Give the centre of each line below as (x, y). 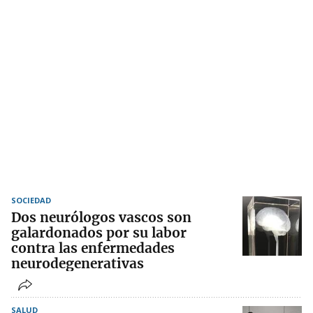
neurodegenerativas (78, 264)
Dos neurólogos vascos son (101, 218)
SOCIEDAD (31, 201)
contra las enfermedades (93, 248)
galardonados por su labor (99, 233)
